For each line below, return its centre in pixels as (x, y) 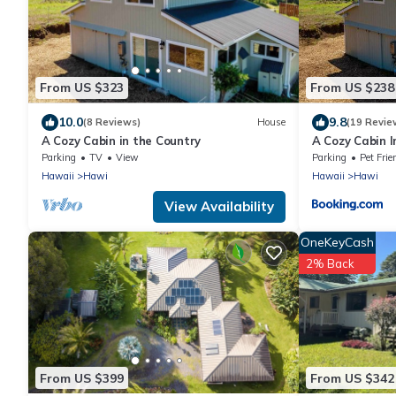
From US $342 (352, 378)
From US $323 (82, 88)
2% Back (330, 263)
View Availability (219, 206)
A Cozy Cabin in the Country (121, 140)
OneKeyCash (337, 242)
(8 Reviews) (112, 122)
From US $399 (82, 378)
